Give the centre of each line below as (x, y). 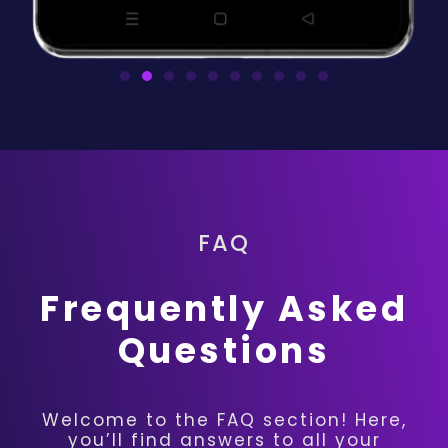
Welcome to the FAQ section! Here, (224, 419)
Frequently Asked (224, 309)
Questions (224, 351)
